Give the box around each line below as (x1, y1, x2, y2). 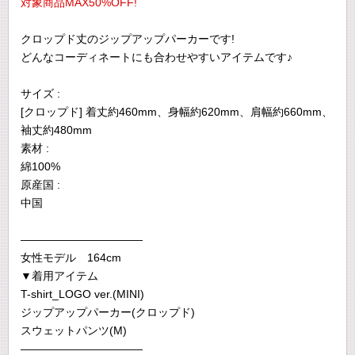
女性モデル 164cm (21, 251, 121, 264)
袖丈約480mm (21, 124, 92, 136)
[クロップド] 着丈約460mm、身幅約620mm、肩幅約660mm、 (21, 105, 333, 118)
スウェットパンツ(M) (21, 324, 127, 337)
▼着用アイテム (21, 269, 98, 282)
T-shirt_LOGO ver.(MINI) (21, 288, 144, 300)
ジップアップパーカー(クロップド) (21, 306, 195, 319)
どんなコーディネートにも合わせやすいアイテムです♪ (21, 51, 292, 63)
